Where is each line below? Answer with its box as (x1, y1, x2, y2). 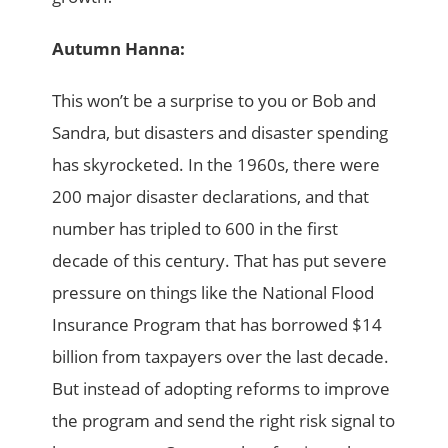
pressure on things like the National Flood (52, 280, 375, 304)
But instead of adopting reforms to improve (52, 376, 391, 400)
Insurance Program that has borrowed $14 (52, 312, 383, 336)
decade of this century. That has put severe (52, 248, 388, 272)
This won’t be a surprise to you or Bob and (52, 88, 377, 112)
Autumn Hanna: (52, 36, 186, 60)
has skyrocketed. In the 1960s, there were (52, 152, 381, 176)
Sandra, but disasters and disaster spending (52, 120, 389, 144)
